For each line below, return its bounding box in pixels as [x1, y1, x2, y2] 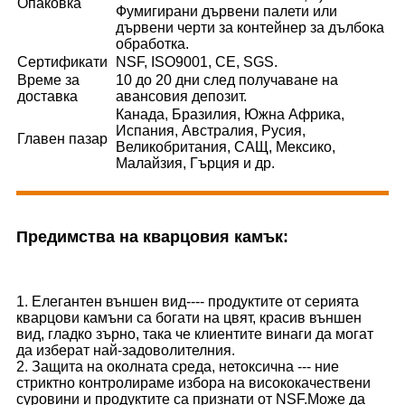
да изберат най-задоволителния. [16, 342, 235, 358]
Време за [17, 71, 80, 88]
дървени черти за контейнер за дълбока [116, 19, 384, 35]
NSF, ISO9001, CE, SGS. [116, 53, 278, 70]
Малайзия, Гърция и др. [116, 155, 275, 171]
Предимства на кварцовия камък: [16, 227, 288, 246]
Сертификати [17, 53, 108, 70]
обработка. [116, 35, 189, 52]
